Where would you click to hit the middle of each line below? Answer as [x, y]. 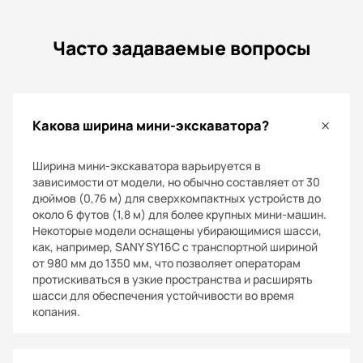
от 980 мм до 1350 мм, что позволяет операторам [167, 263]
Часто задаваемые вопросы [181, 48]
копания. [56, 312]
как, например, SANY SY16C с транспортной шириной [175, 247]
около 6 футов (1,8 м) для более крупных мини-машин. [179, 215]
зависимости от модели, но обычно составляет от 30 [176, 182]
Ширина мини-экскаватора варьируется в [147, 166]
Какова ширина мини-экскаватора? [151, 125]
